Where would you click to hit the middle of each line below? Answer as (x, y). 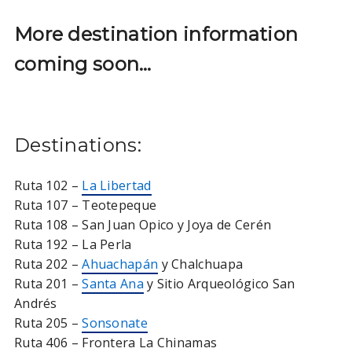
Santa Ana (113, 284)
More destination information (156, 35)
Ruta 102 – (48, 186)
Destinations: (77, 145)
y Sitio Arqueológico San (219, 284)
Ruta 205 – (48, 323)
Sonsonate (115, 323)
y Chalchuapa (201, 264)
